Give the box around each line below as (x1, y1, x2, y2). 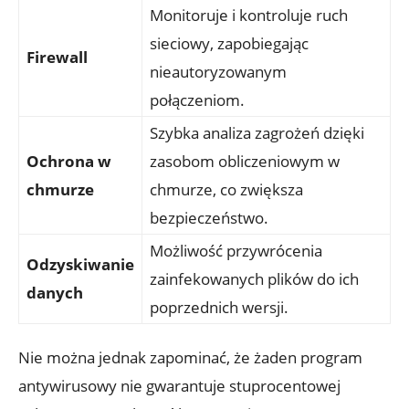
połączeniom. (150, 89, 245, 111)
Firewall (26, 47, 88, 68)
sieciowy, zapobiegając (150, 33, 309, 55)
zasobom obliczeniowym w (150, 151, 340, 173)
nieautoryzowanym (150, 61, 287, 83)
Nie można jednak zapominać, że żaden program (18, 347, 362, 369)
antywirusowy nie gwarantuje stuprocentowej (18, 375, 341, 397)
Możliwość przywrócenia (150, 240, 322, 262)
